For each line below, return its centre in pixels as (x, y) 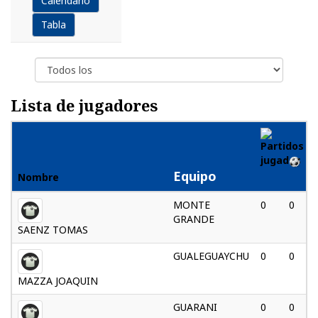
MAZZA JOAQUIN (58, 281)
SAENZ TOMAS (53, 230)
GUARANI (195, 307)
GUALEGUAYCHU (211, 256)
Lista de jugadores (84, 105)
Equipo (195, 176)
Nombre (38, 177)
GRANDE (194, 219)
